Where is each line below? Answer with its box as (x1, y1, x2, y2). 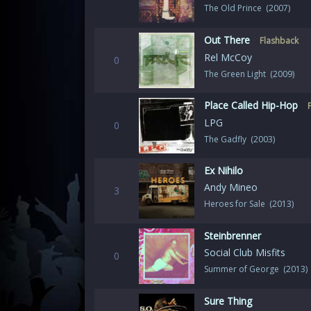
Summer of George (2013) (204, 263, 308, 275)
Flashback (260, 35, 299, 47)
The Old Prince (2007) (204, 2, 290, 14)
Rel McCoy (204, 51, 252, 64)
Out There (204, 33, 253, 47)
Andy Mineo (204, 180, 258, 194)
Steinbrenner (204, 229, 261, 242)
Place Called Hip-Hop (204, 99, 301, 112)
